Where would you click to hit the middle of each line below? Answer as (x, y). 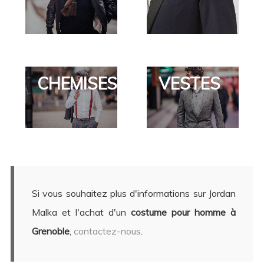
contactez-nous (107, 231)
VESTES (189, 83)
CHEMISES (77, 83)
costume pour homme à (183, 212)
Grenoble (51, 231)
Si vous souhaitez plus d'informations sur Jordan (134, 193)
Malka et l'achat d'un (81, 212)
